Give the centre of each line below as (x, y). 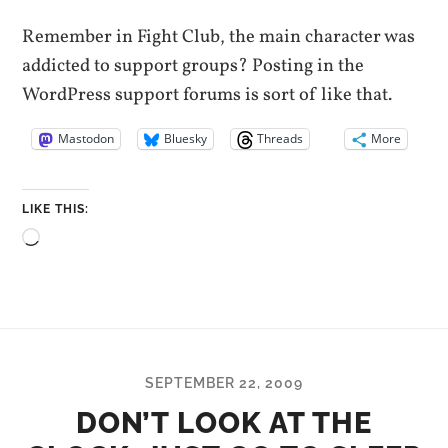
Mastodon (86, 139)
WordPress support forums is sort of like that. (207, 95)
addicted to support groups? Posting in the (193, 66)
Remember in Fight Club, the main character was (219, 37)
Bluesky (186, 139)
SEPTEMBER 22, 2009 (224, 383)
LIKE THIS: (56, 209)
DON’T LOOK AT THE (224, 423)
